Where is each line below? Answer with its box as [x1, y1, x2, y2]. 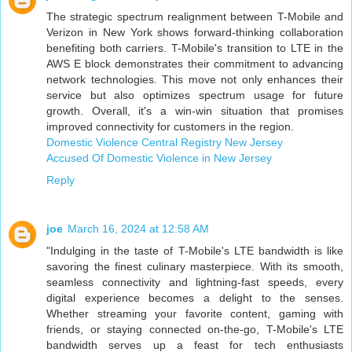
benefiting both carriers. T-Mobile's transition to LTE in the [46, 42, 343, 55]
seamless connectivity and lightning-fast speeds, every [46, 276, 343, 289]
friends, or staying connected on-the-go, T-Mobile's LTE [46, 323, 343, 336]
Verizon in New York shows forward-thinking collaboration [46, 26, 343, 39]
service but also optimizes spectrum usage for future [46, 89, 343, 102]
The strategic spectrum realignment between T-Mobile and [46, 10, 343, 24]
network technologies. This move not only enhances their [46, 73, 343, 86]
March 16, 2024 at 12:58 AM [68, 222, 209, 236]
